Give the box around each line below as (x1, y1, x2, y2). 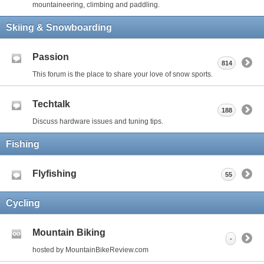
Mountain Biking (32, 227, 105, 237)
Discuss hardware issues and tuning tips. (32, 117, 163, 126)
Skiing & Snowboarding (6, 22, 112, 32)
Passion (32, 51, 69, 62)
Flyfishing (32, 168, 77, 179)
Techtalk (32, 98, 70, 109)
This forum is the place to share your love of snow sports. (32, 70, 213, 78)
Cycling (6, 197, 40, 208)
